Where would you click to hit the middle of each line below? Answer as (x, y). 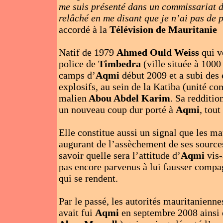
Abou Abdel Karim (128, 98)
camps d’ (77, 75)
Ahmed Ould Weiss (158, 52)
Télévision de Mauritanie (163, 29)
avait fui (77, 213)
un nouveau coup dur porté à (117, 110)
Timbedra (120, 64)
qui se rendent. (88, 178)
